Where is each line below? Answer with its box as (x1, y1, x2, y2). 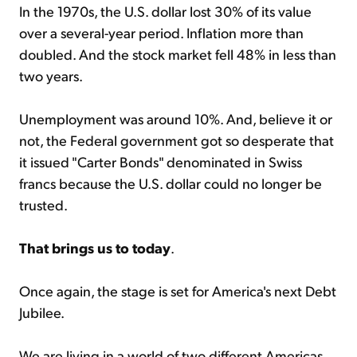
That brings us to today (19, 237, 171, 257)
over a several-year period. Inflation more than (19, 22, 304, 41)
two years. (19, 65, 83, 84)
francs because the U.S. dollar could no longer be (19, 173, 322, 192)
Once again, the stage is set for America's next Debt (19, 280, 336, 300)
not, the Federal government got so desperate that (19, 130, 334, 149)
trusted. (19, 194, 68, 214)
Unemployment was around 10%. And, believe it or (19, 108, 332, 127)
